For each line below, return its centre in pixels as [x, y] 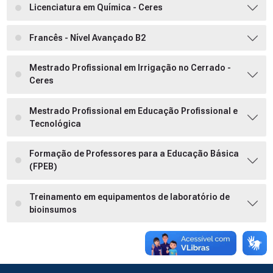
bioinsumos [53, 209]
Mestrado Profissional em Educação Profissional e [133, 111]
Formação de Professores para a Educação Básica [134, 154]
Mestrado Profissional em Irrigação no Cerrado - [130, 68]
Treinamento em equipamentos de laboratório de [129, 197]
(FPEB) [43, 167]
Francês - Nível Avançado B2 [87, 37]
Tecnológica [55, 123]
